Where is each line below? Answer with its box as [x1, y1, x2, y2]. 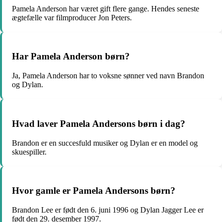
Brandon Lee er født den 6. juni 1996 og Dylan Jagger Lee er [12, 206, 204, 215]
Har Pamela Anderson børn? [12, 51, 130, 62]
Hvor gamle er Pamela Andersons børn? [12, 185, 175, 196]
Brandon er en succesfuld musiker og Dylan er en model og [12, 138, 198, 147]
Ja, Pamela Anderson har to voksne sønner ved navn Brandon [12, 71, 204, 80]
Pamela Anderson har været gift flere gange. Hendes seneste [12, 4, 199, 13]
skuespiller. [12, 147, 47, 156]
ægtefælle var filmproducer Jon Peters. [12, 13, 132, 22]
